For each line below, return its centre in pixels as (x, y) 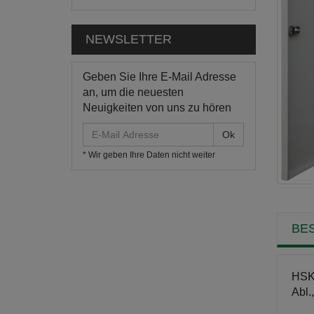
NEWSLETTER (129, 39)
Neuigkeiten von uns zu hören (157, 108)
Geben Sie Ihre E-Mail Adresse (159, 77)
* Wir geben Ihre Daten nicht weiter (149, 155)
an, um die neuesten (133, 92)
